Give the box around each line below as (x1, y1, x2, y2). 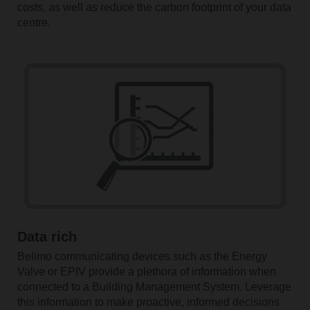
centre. (17, 16, 51, 28)
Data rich (17, 229, 77, 245)
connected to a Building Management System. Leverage (17, 281, 291, 293)
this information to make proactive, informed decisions (17, 296, 280, 309)
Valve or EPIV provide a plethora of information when (17, 266, 276, 278)
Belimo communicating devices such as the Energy (17, 250, 267, 263)
